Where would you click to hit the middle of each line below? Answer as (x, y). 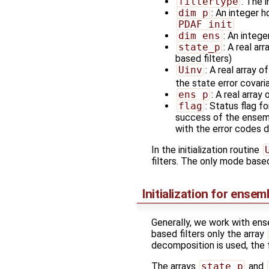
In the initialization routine (207, 150)
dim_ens (199, 35)
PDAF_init (205, 24)
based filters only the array (209, 234)
